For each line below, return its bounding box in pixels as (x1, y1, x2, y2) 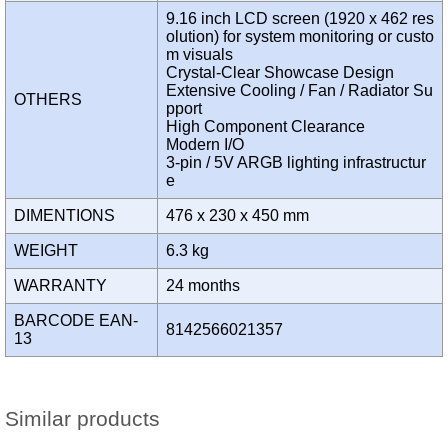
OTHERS (14, 91, 90, 109)
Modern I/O (166, 136, 244, 154)
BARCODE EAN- (14, 312, 138, 330)
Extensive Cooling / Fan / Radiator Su (166, 82, 433, 100)
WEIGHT (14, 242, 86, 260)
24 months (166, 277, 248, 295)
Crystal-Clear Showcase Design (166, 64, 394, 82)
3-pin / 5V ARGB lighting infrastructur (166, 154, 426, 172)
